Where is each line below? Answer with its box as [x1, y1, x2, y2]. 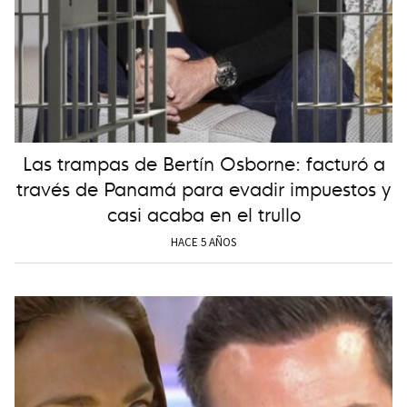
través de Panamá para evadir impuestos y [16, 174, 391, 203]
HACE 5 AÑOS [171, 234, 236, 251]
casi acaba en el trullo [106, 199, 301, 228]
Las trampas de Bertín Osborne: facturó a [22, 148, 385, 177]
